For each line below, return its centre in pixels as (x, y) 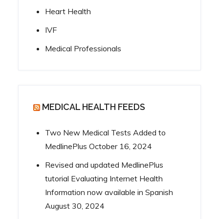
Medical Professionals (83, 48)
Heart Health (68, 11)
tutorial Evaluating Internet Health (104, 178)
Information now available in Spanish (109, 192)
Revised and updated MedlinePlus (104, 165)
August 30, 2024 (75, 206)
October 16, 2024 (121, 146)
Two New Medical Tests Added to (106, 132)
